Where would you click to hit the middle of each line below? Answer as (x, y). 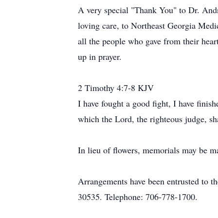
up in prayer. (100, 56)
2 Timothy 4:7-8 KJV (116, 88)
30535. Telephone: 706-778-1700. (138, 197)
